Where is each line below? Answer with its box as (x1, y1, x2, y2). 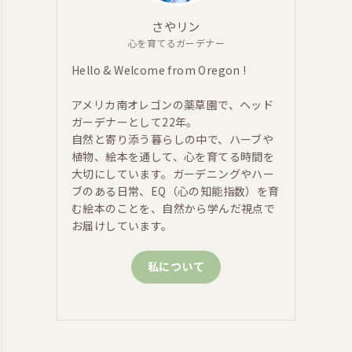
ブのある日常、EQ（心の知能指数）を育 (71, 182, 280, 199)
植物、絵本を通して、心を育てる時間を (71, 148, 275, 164)
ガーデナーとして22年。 (71, 113, 198, 130)
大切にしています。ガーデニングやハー (71, 165, 275, 181)
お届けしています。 (71, 217, 173, 233)
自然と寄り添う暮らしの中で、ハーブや (71, 130, 274, 147)
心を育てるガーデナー (127, 35, 225, 49)
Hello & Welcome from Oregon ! (71, 61, 247, 78)
